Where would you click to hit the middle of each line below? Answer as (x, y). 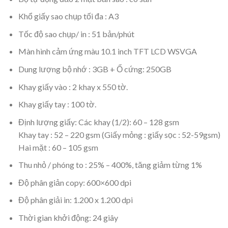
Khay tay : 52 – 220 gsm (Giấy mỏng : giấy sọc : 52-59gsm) (119, 134)
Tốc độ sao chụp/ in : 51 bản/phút (76, 34)
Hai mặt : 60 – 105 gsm (58, 147)
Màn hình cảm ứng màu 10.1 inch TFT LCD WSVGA (107, 51)
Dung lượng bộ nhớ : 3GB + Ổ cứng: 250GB (95, 69)
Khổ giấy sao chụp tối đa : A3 (68, 16)
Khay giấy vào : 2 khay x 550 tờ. (73, 87)
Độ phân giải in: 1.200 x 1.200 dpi (75, 200)
